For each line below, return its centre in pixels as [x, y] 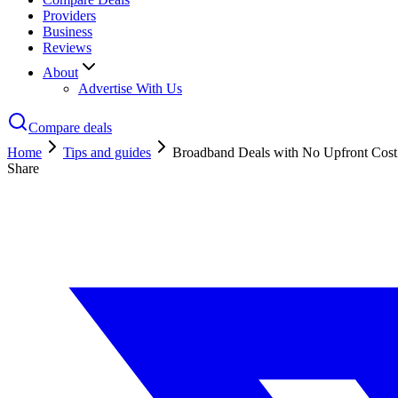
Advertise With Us [130, 88]
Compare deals [70, 127]
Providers [69, 15]
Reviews [67, 47]
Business [68, 31]
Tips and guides [107, 152]
